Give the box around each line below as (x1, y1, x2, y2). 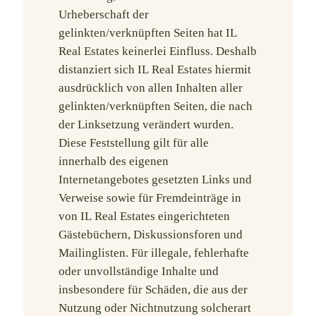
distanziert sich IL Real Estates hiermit (59, 63, 251, 76)
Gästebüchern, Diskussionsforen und (59, 228, 243, 241)
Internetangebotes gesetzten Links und (59, 173, 252, 186)
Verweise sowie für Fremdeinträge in (59, 191, 241, 205)
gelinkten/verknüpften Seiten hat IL (59, 26, 237, 39)
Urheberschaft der (59, 8, 149, 21)
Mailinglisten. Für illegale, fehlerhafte (59, 246, 249, 260)
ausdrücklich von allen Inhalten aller (59, 81, 243, 95)
